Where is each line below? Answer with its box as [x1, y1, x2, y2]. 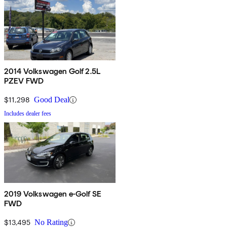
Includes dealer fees [4, 110, 51, 118]
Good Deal [34, 95, 69, 104]
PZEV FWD [4, 76, 44, 86]
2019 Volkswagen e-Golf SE [4, 189, 101, 199]
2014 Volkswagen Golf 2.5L [4, 66, 100, 77]
